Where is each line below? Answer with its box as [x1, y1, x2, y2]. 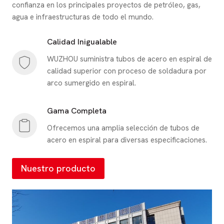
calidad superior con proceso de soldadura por [47, 66, 206, 76]
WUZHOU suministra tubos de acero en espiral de [47, 54, 212, 64]
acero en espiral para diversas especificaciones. [47, 135, 207, 145]
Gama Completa [47, 105, 106, 116]
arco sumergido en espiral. [47, 78, 136, 88]
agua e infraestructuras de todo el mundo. [12, 12, 153, 22]
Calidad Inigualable [47, 36, 117, 47]
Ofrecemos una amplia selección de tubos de [47, 123, 199, 133]
